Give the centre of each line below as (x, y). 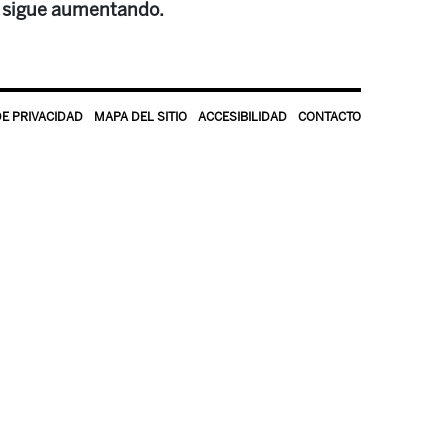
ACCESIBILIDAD (242, 117)
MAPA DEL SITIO (140, 117)
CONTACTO (329, 117)
